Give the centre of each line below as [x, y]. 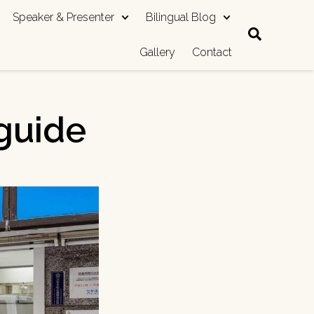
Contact [212, 52]
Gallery [157, 52]
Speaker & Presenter [63, 17]
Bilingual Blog [180, 17]
